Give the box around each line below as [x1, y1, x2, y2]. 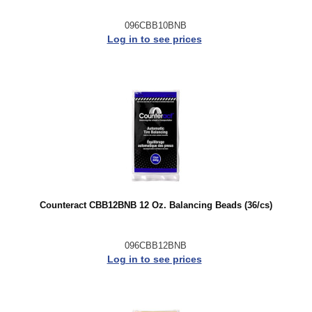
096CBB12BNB [125, 240, 187, 251]
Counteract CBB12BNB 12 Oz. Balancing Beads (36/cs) [39, 200, 272, 210]
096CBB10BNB [125, 20, 187, 31]
